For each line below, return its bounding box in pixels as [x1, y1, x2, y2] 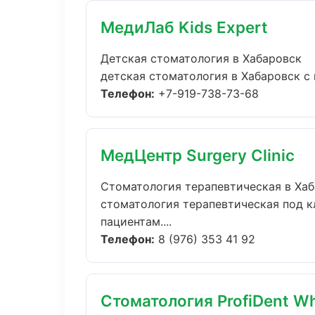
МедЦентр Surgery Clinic [101, 146, 295, 165]
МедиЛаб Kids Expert [101, 18, 268, 37]
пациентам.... [101, 214, 172, 229]
